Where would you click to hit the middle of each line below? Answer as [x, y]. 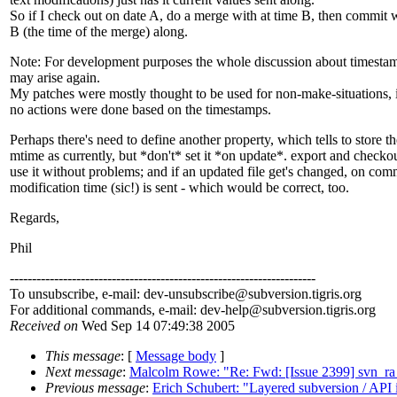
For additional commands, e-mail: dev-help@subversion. [168, 310]
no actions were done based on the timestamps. [140, 110]
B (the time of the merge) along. [99, 32]
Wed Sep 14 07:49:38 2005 [156, 326]
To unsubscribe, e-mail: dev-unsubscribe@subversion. [161, 294]
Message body [176, 356]
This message [83, 356]
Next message [84, 372]
